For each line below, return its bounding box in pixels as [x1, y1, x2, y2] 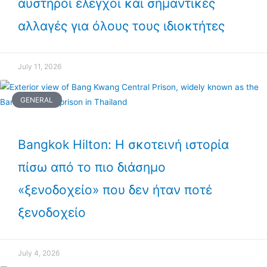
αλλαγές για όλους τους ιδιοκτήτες [18, 18, 225, 34]
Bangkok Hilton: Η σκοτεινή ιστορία [18, 137, 229, 153]
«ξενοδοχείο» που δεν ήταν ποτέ [18, 182, 212, 198]
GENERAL [20, 95, 54, 104]
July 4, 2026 [18, 249, 60, 258]
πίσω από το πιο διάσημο [18, 160, 166, 175]
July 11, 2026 [18, 62, 61, 72]
